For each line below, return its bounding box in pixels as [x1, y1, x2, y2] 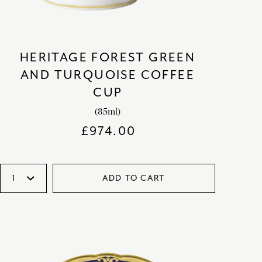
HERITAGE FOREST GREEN [19, 49, 196, 65]
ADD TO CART [102, 173, 166, 183]
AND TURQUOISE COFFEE [20, 67, 195, 82]
